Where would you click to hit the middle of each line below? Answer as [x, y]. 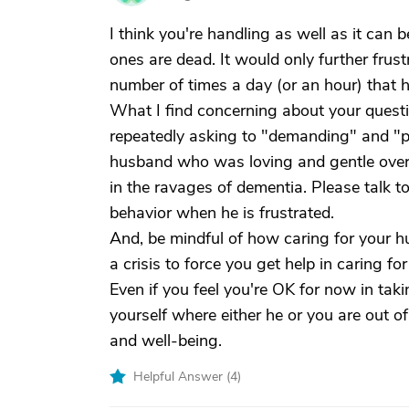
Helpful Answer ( [182, 377]
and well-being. [166, 341]
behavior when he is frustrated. [222, 213]
